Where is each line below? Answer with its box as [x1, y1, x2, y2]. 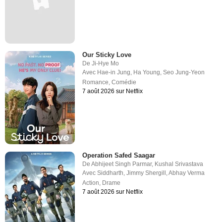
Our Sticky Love [82, 51, 132, 58]
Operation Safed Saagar [82, 152, 156, 160]
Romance [82, 78, 109, 86]
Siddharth [97, 169, 124, 177]
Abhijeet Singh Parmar [91, 161, 152, 168]
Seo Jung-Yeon [163, 68, 205, 76]
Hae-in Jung [97, 68, 131, 76]
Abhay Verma [168, 169, 205, 177]
